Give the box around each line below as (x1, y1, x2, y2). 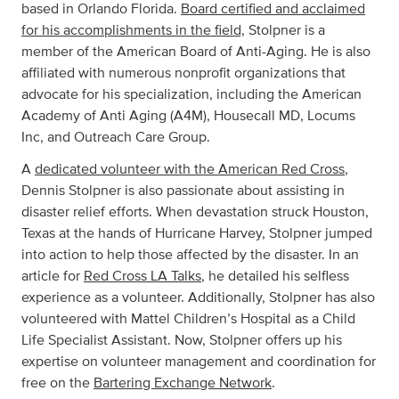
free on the (21, 376, 94, 390)
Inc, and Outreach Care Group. (21, 130, 210, 144)
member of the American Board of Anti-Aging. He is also (21, 45, 370, 59)
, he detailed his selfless (201, 269, 349, 283)
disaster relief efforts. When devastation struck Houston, (21, 205, 369, 219)
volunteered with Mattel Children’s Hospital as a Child (21, 312, 355, 326)
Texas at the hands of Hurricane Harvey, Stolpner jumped (21, 226, 372, 240)
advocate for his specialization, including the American (21, 87, 362, 102)
